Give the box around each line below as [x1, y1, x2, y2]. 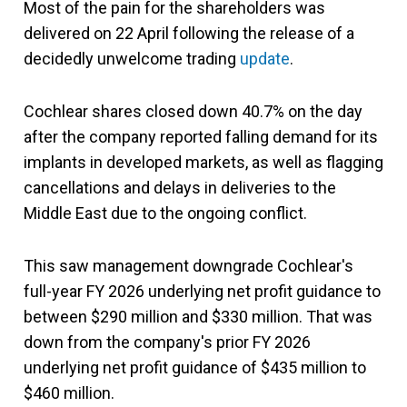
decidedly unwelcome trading [24, 48, 240, 68]
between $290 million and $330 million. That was [24, 306, 372, 326]
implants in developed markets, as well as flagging [24, 152, 383, 172]
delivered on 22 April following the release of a [24, 23, 354, 43]
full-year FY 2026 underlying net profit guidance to [24, 281, 381, 301]
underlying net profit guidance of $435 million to [24, 357, 366, 377]
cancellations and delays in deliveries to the [24, 177, 336, 197]
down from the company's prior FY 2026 [24, 332, 311, 352]
